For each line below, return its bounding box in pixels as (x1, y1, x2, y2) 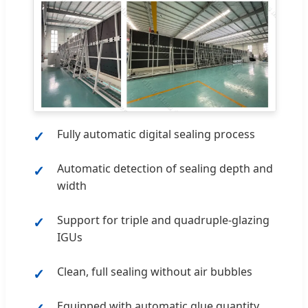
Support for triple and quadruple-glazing (57, 212, 269, 228)
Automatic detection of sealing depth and (57, 160, 273, 176)
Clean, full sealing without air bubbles (57, 263, 252, 279)
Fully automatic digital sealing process (57, 126, 255, 142)
